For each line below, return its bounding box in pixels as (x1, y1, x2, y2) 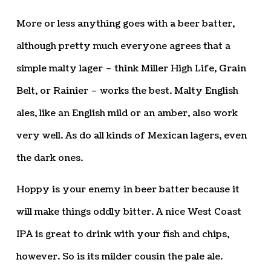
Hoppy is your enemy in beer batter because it (16, 183, 240, 196)
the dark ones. (16, 151, 83, 165)
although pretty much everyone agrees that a (16, 39, 230, 53)
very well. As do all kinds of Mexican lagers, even (16, 129, 247, 142)
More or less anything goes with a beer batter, (16, 17, 235, 30)
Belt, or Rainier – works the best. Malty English (16, 84, 238, 97)
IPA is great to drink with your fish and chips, (16, 227, 229, 241)
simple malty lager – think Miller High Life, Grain (16, 62, 246, 75)
